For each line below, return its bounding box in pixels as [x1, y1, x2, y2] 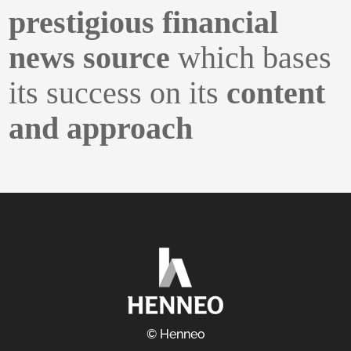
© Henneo [146, 327, 205, 342]
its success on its [9, 75, 227, 111]
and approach [9, 110, 194, 147]
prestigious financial [9, 5, 279, 41]
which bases [170, 40, 332, 76]
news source [9, 40, 171, 76]
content [226, 75, 326, 111]
